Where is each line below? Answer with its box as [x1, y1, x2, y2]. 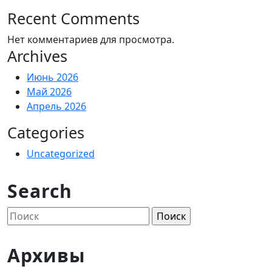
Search [7, 178, 72, 203]
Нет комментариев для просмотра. [7, 33, 174, 46]
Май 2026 [27, 85, 72, 98]
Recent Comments [7, 8, 140, 29]
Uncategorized [27, 147, 95, 160]
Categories [7, 122, 84, 143]
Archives [7, 46, 67, 66]
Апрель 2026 [27, 100, 86, 113]
